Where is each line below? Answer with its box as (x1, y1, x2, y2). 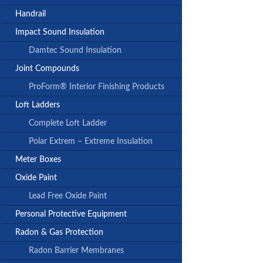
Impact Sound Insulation (15, 28, 104, 37)
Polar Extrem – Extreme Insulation (29, 137, 153, 146)
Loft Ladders (15, 101, 60, 110)
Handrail (15, 10, 46, 19)
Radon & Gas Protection (15, 228, 103, 237)
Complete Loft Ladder (29, 119, 107, 128)
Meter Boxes (15, 156, 61, 164)
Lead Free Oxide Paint (29, 192, 107, 201)
